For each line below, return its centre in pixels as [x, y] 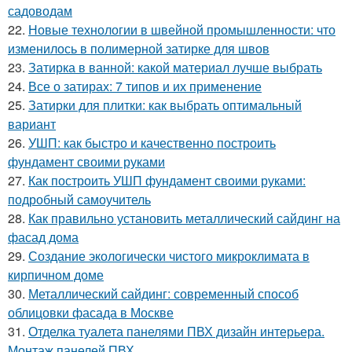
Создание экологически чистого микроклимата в [169, 256]
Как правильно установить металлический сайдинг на [184, 218]
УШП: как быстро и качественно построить [152, 143]
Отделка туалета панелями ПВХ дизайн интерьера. [176, 331]
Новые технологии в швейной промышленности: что [182, 29]
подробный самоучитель [79, 199]
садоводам [40, 11]
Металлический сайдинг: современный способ [163, 293]
